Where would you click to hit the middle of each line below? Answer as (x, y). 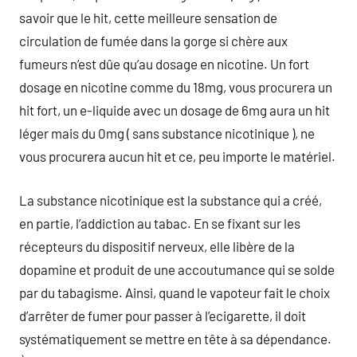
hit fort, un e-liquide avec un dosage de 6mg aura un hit (175, 110)
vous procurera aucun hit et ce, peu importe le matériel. (177, 156)
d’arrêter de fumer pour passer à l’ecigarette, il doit (163, 315)
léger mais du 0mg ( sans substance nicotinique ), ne (167, 133)
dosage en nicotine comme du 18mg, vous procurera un (176, 87)
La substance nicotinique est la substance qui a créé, (171, 200)
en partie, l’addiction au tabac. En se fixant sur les (160, 223)
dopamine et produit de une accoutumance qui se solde (177, 269)
